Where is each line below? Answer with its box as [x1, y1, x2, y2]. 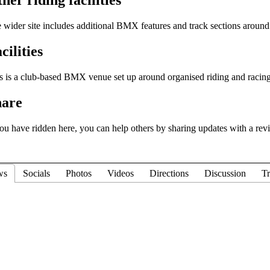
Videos [107, 168, 134, 178]
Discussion [204, 168, 246, 178]
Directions [149, 168, 189, 178]
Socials [23, 168, 50, 178]
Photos [66, 168, 92, 178]
